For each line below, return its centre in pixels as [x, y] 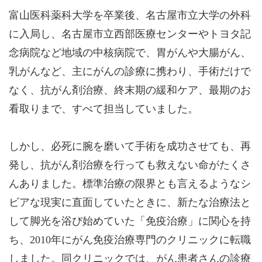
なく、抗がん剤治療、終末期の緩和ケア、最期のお [130, 90]
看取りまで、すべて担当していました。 [104, 109]
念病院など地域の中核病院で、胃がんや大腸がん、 [130, 53]
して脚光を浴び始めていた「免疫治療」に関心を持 [130, 221]
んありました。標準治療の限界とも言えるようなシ [130, 184]
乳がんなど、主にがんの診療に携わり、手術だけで [130, 71]
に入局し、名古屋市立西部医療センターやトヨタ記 [130, 34]
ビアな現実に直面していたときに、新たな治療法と [130, 202]
